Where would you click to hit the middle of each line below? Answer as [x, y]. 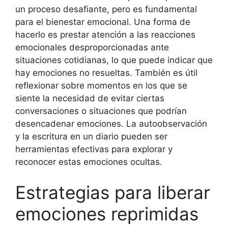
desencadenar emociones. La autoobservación [111, 124]
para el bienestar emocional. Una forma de [103, 22]
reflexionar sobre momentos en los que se [101, 85]
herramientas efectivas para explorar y [94, 149]
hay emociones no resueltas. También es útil [106, 73]
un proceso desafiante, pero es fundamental [106, 9]
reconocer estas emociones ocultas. [89, 162]
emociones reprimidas [107, 213]
